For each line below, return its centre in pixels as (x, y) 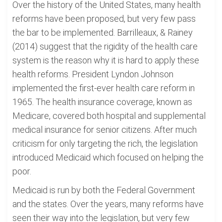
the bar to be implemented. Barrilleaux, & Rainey (103, 32)
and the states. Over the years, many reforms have (108, 204)
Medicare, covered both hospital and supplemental (109, 116)
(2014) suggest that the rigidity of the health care (105, 46)
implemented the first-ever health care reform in (104, 88)
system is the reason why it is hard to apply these (106, 60)
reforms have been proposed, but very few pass (104, 19)
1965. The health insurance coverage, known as (102, 102)
